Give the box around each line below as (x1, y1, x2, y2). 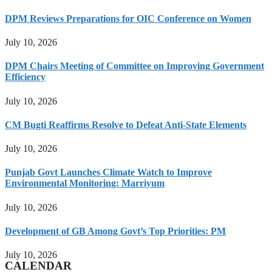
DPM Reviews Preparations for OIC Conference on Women (5, 13, 251, 24)
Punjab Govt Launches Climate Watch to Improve (5, 167, 212, 178)
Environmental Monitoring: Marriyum (5, 178, 165, 189)
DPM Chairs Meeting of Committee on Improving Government (5, 61, 264, 72)
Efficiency (5, 72, 46, 83)
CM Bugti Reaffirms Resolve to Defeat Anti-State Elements (5, 119, 246, 130)
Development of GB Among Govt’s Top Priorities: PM (5, 225, 226, 236)
